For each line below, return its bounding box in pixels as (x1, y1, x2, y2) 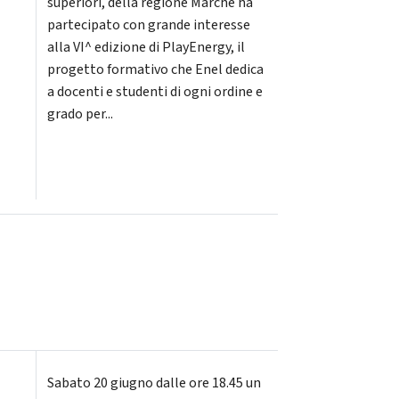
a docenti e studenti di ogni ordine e (46, 81, 263, 102)
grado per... (46, 103, 113, 124)
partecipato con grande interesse (46, 14, 250, 35)
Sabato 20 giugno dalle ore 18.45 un (46, 372, 261, 393)
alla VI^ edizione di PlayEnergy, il (46, 37, 245, 57)
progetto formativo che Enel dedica (46, 59, 264, 79)
